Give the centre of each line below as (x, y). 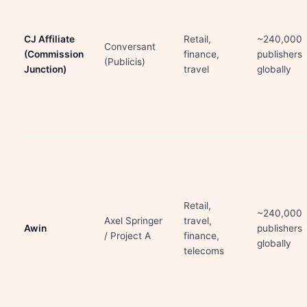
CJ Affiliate (49, 39)
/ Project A (127, 236)
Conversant (130, 47)
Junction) (45, 69)
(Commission (54, 54)
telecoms (204, 251)
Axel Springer (133, 221)
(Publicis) (125, 62)
